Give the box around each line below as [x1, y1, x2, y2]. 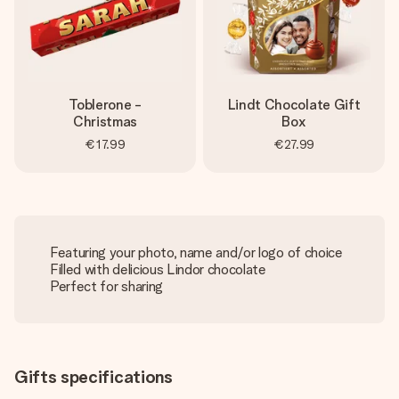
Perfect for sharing [50, 278, 163, 295]
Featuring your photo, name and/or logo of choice [50, 244, 343, 261]
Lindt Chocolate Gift [227, 96, 361, 113]
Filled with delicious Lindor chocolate [50, 261, 266, 278]
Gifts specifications [14, 366, 173, 387]
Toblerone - [69, 96, 142, 113]
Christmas [72, 113, 138, 130]
